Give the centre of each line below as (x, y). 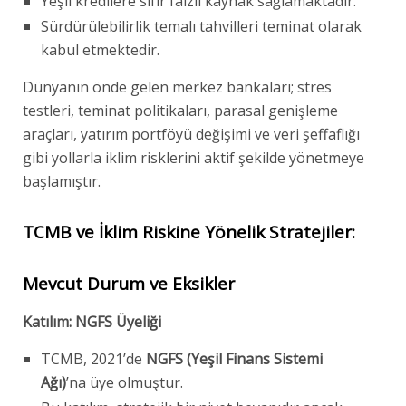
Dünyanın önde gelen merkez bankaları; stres (177, 87)
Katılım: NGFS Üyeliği (92, 321)
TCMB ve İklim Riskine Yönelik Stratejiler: (189, 232)
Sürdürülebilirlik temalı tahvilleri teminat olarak (201, 26)
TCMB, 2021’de (93, 358)
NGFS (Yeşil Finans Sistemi (234, 358)
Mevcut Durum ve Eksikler (129, 283)
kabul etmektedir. (100, 49)
